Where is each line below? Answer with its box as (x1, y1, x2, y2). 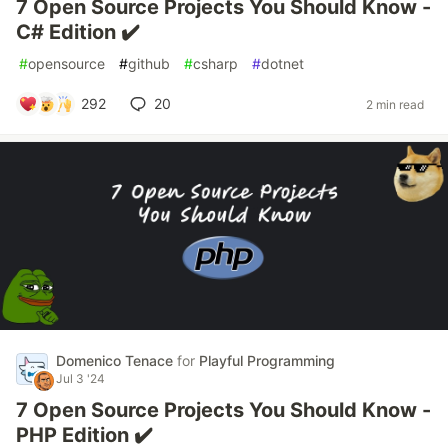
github (128, 55, 170, 73)
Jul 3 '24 (56, 371, 105, 387)
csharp (193, 55, 238, 73)
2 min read (366, 96, 424, 112)
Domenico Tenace (56, 352, 177, 370)
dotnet (261, 55, 304, 73)
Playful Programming (199, 352, 335, 370)
